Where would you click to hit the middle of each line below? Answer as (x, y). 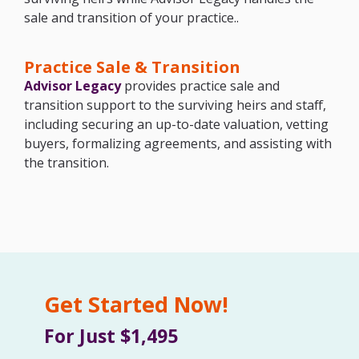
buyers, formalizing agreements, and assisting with (178, 143)
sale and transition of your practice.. (133, 17)
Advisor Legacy (73, 85)
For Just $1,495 (111, 335)
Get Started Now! (136, 304)
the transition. (67, 162)
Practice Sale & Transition (132, 67)
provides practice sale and (200, 85)
